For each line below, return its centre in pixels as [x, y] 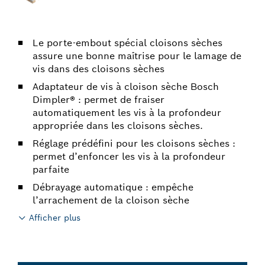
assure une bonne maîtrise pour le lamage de [137, 56]
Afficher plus [55, 218]
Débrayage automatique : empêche [113, 187]
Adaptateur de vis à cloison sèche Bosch [126, 87]
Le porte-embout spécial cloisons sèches [127, 43]
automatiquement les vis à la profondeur [127, 113]
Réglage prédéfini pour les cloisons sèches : [134, 143]
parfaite [51, 169]
